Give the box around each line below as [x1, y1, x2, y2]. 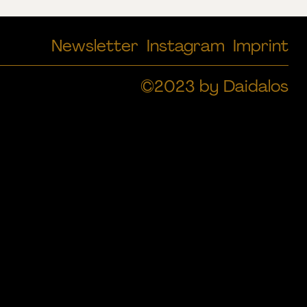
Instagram [147, 34, 225, 56]
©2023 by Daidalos [140, 75, 289, 97]
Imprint [233, 34, 289, 56]
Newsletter [51, 34, 139, 56]
